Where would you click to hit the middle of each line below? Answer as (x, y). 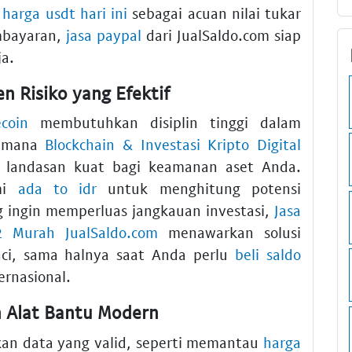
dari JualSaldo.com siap (222, 35)
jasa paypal (104, 35)
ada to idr (57, 189)
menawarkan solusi (229, 233)
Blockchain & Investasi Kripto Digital (173, 145)
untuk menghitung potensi (199, 189)
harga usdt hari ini (65, 13)
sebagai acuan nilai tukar (214, 13)
